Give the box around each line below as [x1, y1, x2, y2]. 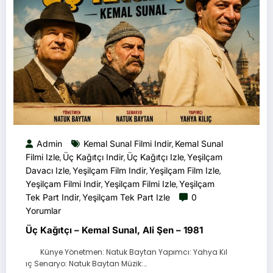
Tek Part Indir [26, 191, 79, 202]
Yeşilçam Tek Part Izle [82, 191, 170, 202]
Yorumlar [26, 205, 61, 216]
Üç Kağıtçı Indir [63, 151, 124, 162]
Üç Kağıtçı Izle [127, 151, 184, 162]
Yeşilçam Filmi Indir [26, 178, 101, 189]
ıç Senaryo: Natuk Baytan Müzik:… [26, 258, 147, 269]
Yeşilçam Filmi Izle [104, 178, 176, 189]
